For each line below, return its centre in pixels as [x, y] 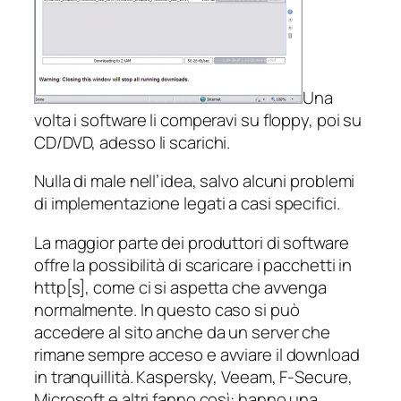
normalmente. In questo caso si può [167, 309]
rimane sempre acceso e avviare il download [197, 354]
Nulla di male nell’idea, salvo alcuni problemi [195, 181]
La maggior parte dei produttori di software [192, 242]
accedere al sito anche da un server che [183, 332]
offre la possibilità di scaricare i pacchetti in [193, 264]
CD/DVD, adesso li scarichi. [132, 142]
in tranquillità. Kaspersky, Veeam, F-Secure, [193, 376]
